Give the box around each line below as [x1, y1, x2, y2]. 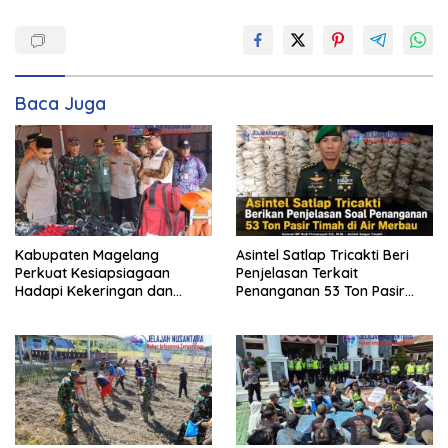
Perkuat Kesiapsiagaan [15, 263, 170, 282]
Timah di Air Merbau [236, 299, 371, 318]
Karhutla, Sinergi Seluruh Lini [15, 299, 202, 318]
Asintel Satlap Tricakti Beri [236, 245, 409, 264]
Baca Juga [15, 92, 106, 116]
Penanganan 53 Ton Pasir [236, 281, 405, 300]
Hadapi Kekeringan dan [15, 281, 173, 300]
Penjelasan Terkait [236, 263, 358, 282]
